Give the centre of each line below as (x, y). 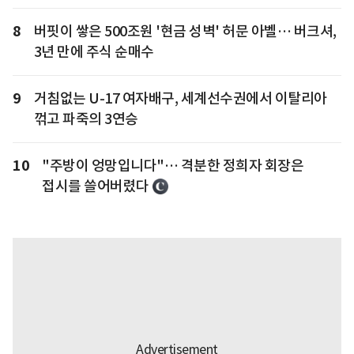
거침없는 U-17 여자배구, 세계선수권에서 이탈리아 (180, 99)
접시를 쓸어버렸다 (96, 186)
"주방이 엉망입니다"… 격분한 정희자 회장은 (173, 166)
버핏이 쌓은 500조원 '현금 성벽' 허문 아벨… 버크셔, (185, 32)
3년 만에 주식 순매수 (94, 52)
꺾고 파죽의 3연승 (86, 119)
